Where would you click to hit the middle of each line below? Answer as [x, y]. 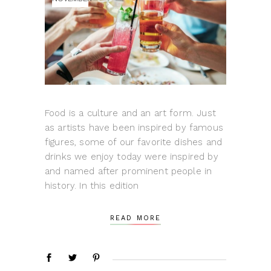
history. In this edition [92, 186]
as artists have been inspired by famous [134, 128]
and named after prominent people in [129, 171]
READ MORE [135, 218]
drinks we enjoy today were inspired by [132, 157]
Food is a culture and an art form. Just [130, 113]
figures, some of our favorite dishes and [133, 142]
